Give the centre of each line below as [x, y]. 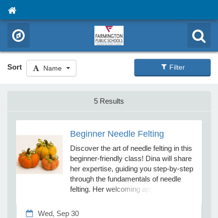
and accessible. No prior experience [127, 209]
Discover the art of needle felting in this [131, 148]
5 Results [109, 101]
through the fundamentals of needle [125, 179]
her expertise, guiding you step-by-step [131, 168]
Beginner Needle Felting [117, 134]
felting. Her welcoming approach [121, 189]
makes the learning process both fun [127, 199]
